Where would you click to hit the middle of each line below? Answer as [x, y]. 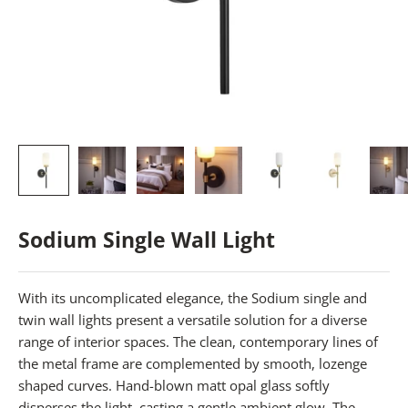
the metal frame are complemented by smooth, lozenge [193, 364]
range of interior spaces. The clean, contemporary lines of [198, 342]
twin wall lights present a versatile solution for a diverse [193, 320]
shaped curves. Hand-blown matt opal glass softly [174, 386]
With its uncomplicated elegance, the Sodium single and [193, 298]
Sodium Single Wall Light [147, 240]
